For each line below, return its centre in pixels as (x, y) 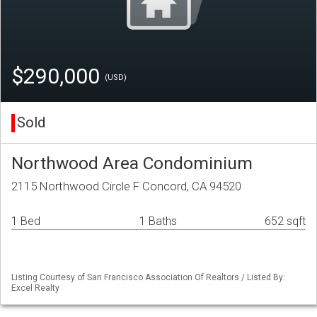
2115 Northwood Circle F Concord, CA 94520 (126, 186)
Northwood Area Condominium (132, 163)
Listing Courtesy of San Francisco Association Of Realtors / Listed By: (148, 278)
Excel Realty (35, 288)
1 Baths (158, 221)
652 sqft (285, 221)
